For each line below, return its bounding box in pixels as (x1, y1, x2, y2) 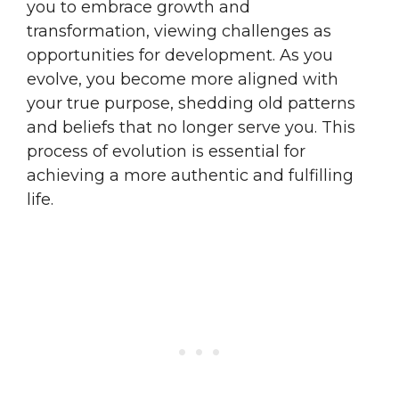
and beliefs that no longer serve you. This (27, 117, 355, 137)
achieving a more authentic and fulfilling (27, 165, 354, 185)
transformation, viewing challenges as (27, 20, 331, 41)
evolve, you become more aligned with (27, 69, 338, 89)
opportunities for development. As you (27, 45, 333, 65)
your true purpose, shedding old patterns (27, 93, 355, 113)
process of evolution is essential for (27, 141, 305, 161)
